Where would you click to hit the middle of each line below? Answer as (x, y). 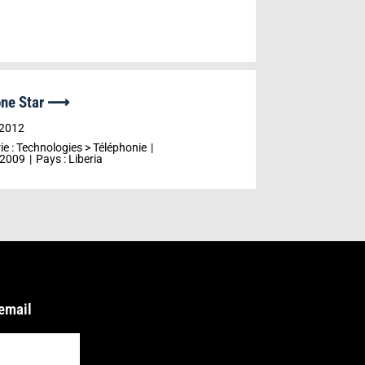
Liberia (85, 159)
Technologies (49, 147)
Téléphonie (119, 147)
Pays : (52, 159)
